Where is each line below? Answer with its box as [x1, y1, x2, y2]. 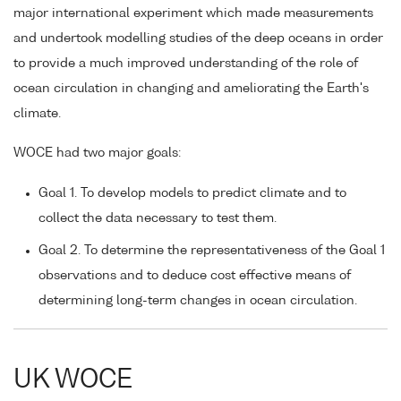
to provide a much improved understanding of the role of [13, 56, 358, 70]
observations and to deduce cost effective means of [38, 269, 351, 283]
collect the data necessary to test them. [38, 212, 277, 226]
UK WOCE [13, 367, 132, 393]
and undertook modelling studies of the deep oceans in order [13, 31, 383, 45]
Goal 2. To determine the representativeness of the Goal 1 [38, 244, 385, 258]
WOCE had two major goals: [13, 147, 181, 160]
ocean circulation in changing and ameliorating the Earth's [13, 81, 369, 95]
